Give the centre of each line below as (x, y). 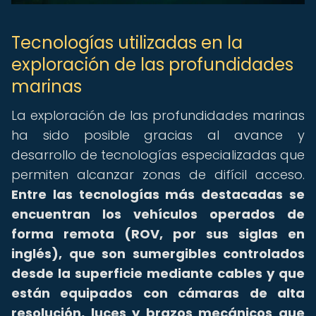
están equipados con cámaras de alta (158, 293)
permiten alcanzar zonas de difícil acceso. (158, 175)
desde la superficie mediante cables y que (158, 273)
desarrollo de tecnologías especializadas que (158, 155)
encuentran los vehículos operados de (158, 214)
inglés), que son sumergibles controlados (158, 254)
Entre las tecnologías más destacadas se (158, 194)
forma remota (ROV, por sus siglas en (158, 234)
